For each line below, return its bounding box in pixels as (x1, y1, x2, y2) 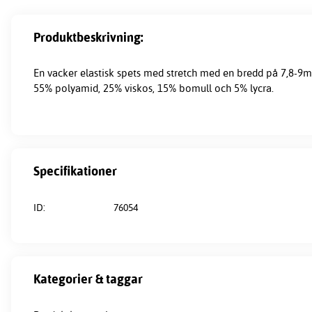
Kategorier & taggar (33, 270, 143, 287)
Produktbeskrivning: (33, 29, 143, 45)
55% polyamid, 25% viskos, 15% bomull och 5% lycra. (33, 81, 274, 95)
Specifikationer (33, 162, 117, 179)
